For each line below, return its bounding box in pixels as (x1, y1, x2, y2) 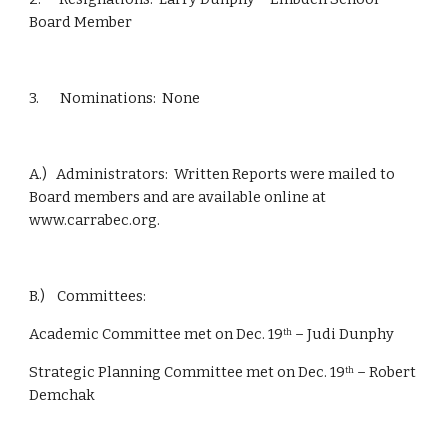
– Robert (354, 363, 417, 381)
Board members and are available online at (29, 188, 327, 206)
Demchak (29, 386, 96, 404)
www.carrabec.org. (29, 211, 161, 229)
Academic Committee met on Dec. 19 (29, 325, 284, 343)
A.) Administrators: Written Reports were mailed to (29, 165, 396, 183)
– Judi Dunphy (292, 325, 395, 343)
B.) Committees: (29, 287, 150, 305)
